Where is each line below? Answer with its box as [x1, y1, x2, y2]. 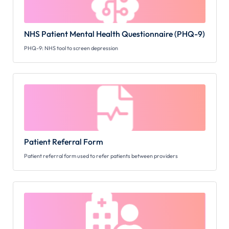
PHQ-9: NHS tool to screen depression [24, 44, 118, 52]
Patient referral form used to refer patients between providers [24, 152, 178, 160]
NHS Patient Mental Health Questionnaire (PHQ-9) [24, 28, 205, 39]
